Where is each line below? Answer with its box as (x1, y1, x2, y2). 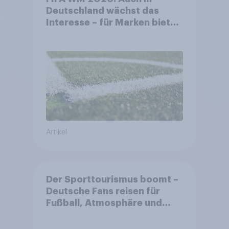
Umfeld (45, 41, 80, 51)
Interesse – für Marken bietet (45, 18, 180, 28)
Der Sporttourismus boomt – (45, 175, 178, 185)
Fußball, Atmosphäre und (45, 198, 162, 208)
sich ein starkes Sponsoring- (45, 30, 177, 39)
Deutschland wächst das (45, 6, 159, 16)
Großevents (45, 210, 101, 220)
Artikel (45, 129, 67, 136)
